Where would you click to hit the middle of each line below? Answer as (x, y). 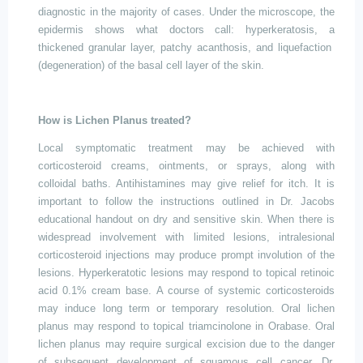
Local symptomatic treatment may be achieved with (186, 148)
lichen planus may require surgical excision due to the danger (186, 344)
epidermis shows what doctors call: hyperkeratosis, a (186, 30)
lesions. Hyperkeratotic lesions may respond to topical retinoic (186, 273)
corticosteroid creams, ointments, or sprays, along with (186, 166)
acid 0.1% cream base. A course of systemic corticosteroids (186, 290)
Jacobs (318, 201)
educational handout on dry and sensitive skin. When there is (186, 219)
